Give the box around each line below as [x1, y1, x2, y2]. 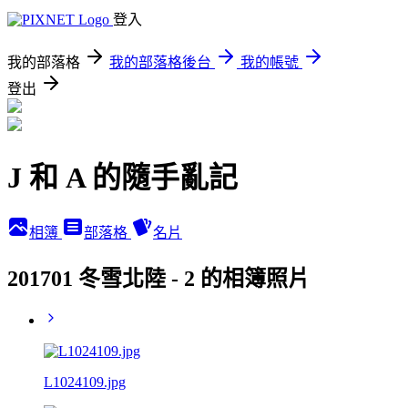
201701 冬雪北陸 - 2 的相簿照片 [7, 266, 310, 291]
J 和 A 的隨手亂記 [7, 161, 238, 195]
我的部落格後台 [109, 55, 211, 70]
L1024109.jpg [44, 373, 126, 390]
